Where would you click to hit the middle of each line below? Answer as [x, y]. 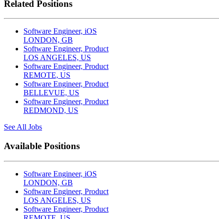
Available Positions [42, 146]
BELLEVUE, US [51, 93]
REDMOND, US [51, 110]
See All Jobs [23, 127]
